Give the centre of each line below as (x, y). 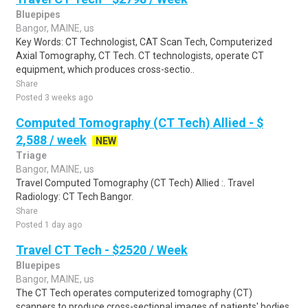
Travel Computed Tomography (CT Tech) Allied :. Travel (135, 183)
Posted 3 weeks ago (54, 98)
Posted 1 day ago (49, 225)
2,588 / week (51, 140)
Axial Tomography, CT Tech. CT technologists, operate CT (140, 56)
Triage (31, 155)
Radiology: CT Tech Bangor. (75, 197)
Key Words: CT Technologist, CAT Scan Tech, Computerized (144, 42)
